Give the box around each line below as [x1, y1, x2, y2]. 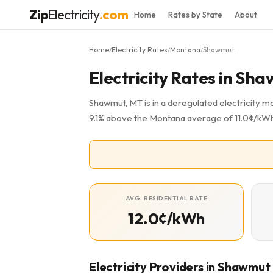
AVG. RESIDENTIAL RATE [125, 194, 208, 202]
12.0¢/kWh [128, 208, 205, 229]
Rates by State [168, 9, 222, 19]
